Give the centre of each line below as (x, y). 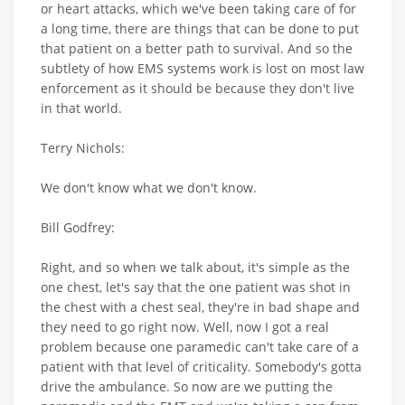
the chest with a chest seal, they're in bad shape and (200, 307)
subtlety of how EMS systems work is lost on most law (202, 69)
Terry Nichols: (83, 148)
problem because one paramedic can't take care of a (200, 347)
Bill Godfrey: (78, 228)
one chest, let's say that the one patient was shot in (196, 287)
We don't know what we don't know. (149, 188)
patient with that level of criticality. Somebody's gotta (201, 367)
